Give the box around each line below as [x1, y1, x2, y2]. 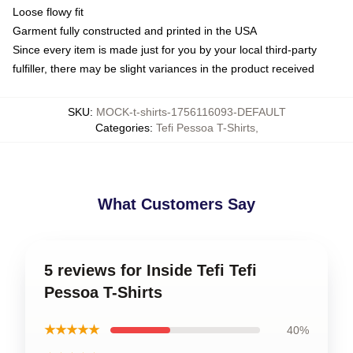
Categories [95, 121, 150, 134]
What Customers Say [98, 195, 255, 213]
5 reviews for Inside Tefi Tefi [44, 262, 257, 279]
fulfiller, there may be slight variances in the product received [13, 62, 314, 75]
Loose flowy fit [13, 6, 84, 18]
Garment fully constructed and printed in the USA [13, 24, 257, 37]
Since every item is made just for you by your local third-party [13, 43, 317, 56]
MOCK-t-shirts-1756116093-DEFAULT [95, 106, 286, 118]
